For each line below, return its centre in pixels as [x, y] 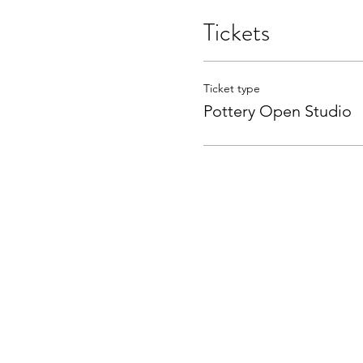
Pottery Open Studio [277, 111]
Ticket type [231, 89]
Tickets [236, 33]
